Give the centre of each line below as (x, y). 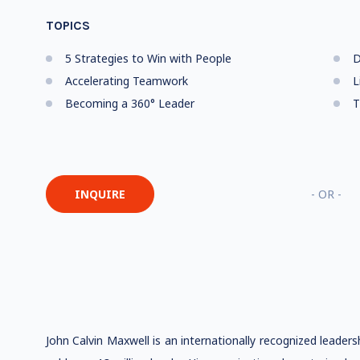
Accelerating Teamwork (126, 81)
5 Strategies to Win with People (148, 58)
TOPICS (67, 25)
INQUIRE (100, 194)
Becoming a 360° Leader (129, 103)
